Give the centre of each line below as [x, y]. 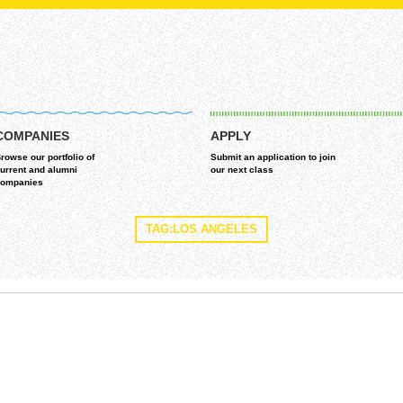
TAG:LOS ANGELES [201, 229]
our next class [242, 170]
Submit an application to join [273, 157]
